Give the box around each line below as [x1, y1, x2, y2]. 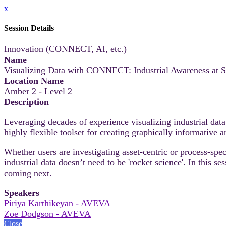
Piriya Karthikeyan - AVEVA [4, 198, 110, 208]
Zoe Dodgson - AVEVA [4, 208, 91, 219]
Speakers [4, 187, 39, 198]
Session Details [4, 24, 54, 33]
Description [4, 96, 49, 107]
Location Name [4, 75, 64, 86]
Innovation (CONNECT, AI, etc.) [4, 43, 127, 54]
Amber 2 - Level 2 [4, 86, 72, 96]
